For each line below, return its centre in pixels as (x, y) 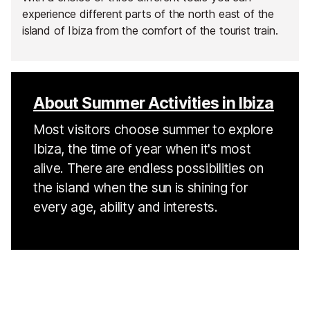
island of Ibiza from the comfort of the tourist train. (150, 30)
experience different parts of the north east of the (148, 13)
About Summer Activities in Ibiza (154, 103)
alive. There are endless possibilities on (148, 168)
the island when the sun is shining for (141, 188)
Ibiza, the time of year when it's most (142, 149)
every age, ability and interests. (126, 207)
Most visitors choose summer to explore (153, 130)
